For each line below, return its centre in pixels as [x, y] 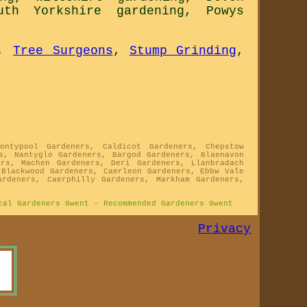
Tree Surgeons [63, 51]
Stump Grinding [183, 51]
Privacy [224, 229]
